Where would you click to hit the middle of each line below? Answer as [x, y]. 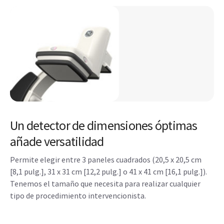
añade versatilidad [57, 141]
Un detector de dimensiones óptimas [104, 125]
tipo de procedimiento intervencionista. [78, 195]
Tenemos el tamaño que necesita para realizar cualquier [105, 183]
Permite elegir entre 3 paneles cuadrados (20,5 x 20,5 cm [106, 159]
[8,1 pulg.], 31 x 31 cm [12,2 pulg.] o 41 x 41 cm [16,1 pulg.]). [108, 171]
